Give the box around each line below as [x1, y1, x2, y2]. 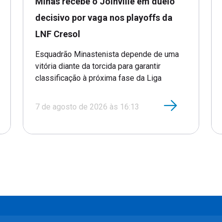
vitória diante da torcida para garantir [35, 61, 161, 71]
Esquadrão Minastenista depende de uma [35, 49, 179, 59]
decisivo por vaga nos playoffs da [35, 12, 172, 23]
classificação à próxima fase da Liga [35, 73, 162, 83]
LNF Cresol [35, 28, 80, 39]
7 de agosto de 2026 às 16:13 [35, 102, 139, 111]
